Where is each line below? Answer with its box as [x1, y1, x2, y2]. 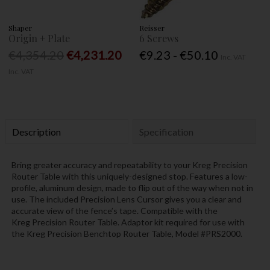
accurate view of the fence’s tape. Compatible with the [11, 205, 218, 216]
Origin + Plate [8, 32, 71, 45]
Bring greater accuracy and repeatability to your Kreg [11, 159, 211, 170]
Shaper [8, 23, 33, 33]
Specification [139, 126, 194, 138]
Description [11, 126, 61, 138]
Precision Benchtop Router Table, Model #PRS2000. [45, 228, 242, 239]
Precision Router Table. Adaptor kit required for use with [30, 216, 245, 227]
